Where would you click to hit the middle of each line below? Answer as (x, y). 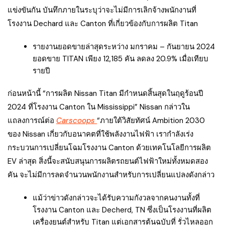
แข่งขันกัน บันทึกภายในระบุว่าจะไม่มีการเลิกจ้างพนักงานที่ (102, 10)
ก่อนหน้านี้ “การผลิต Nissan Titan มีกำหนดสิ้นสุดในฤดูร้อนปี (105, 93)
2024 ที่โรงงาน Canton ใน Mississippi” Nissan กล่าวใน (99, 107)
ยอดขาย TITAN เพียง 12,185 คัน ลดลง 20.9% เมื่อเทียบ (121, 59)
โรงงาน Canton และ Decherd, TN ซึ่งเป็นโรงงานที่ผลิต (122, 210)
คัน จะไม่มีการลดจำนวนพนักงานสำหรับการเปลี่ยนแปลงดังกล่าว (111, 175)
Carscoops (77, 120)
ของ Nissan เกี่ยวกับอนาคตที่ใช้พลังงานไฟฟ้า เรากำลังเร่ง (100, 134)
